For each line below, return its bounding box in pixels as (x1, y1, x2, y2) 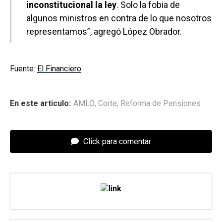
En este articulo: (10, 99, 71, 109)
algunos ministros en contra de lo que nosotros (26, 13, 212, 24)
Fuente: (10, 64, 37, 74)
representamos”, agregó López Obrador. (26, 26, 182, 37)
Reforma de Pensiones (120, 99, 201, 109)
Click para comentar (81, 137, 151, 147)
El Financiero (37, 64, 81, 74)
